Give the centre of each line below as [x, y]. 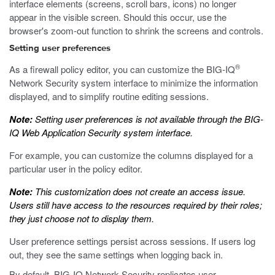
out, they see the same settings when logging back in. [116, 254]
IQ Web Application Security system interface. [101, 132]
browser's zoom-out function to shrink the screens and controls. [136, 30]
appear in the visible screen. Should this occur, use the [118, 17]
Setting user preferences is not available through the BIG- [148, 119]
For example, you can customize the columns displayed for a [131, 155]
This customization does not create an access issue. [139, 191]
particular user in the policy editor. [76, 168]
